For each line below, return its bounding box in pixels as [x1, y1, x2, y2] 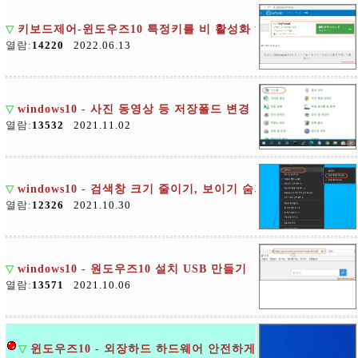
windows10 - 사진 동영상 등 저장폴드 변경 [18, 103, 250, 115]
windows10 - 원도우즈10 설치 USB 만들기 [18, 263, 247, 275]
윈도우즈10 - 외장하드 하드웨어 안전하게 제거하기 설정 [30, 343, 336, 355]
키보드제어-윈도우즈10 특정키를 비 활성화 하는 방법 [18, 23, 307, 35]
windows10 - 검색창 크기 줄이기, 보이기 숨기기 [18, 183, 278, 195]
